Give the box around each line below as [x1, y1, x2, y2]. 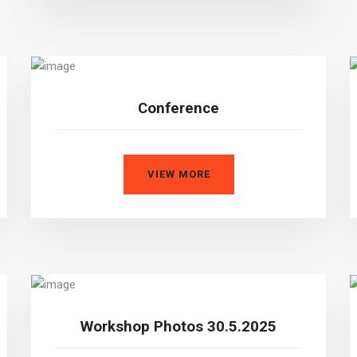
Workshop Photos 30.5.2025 [80, 317, 277, 335]
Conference [138, 99, 219, 117]
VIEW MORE [147, 167, 210, 180]
